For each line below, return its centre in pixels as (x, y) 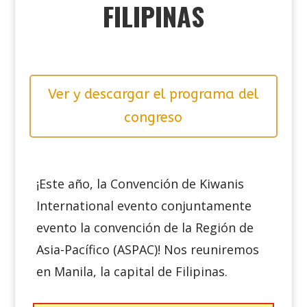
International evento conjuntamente (144, 206)
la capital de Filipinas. (165, 272)
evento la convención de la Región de (145, 228)
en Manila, (66, 272)
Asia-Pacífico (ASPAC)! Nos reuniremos (147, 250)
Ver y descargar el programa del (153, 95)
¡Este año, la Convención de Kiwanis (140, 184)
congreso (153, 118)
